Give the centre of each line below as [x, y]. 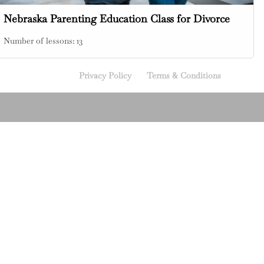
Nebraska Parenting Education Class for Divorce [117, 18]
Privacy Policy [105, 75]
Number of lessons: [40, 40]
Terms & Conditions [184, 75]
